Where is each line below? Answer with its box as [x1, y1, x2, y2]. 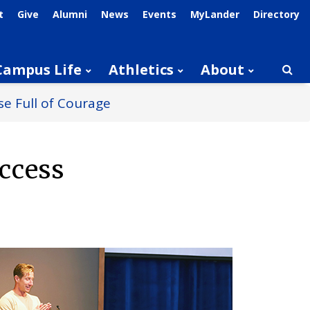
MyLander [190, 8, 239, 21]
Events [143, 8, 176, 21]
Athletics [109, 60, 174, 79]
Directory [253, 8, 300, 21]
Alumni [53, 8, 87, 21]
